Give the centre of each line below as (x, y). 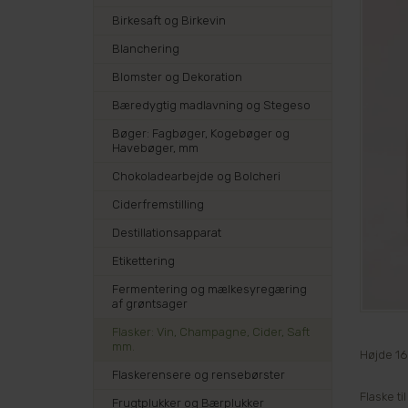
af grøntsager (150, 304)
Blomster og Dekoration (177, 77)
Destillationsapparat (167, 233)
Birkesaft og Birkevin (169, 20)
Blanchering (146, 49)
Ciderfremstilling (158, 204)
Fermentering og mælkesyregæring (209, 289)
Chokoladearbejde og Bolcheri (196, 176)
